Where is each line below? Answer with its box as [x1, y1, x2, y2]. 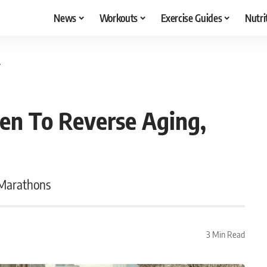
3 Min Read [206, 228, 245, 240]
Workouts [99, 11, 138, 24]
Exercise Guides [160, 11, 222, 24]
